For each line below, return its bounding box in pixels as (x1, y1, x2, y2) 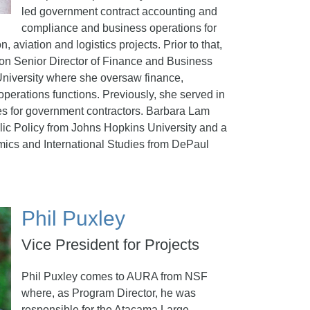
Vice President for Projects (21, 236, 199, 253)
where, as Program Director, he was (21, 287, 196, 299)
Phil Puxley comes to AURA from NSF (21, 271, 208, 282)
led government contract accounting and (21, 6, 217, 17)
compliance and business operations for (21, 22, 217, 34)
